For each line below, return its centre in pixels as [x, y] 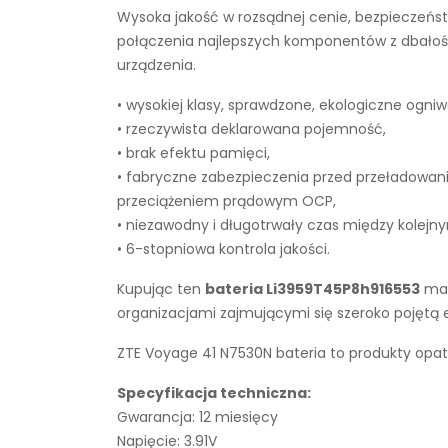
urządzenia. [156, 65]
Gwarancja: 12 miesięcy [197, 417]
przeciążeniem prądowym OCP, [226, 201]
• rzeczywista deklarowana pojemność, [251, 129]
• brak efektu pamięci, [193, 153]
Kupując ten [161, 289]
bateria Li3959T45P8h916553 [312, 289]
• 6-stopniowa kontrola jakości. [223, 249]
